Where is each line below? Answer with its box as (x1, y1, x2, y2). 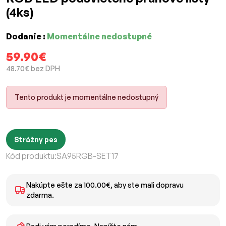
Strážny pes (14, 135, 58, 144)
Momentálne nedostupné (47, 31, 152, 42)
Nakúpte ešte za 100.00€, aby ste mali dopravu (26, 181, 184, 190)
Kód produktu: (6, 151, 56, 161)
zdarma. (26, 191, 54, 200)
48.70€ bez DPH (6, 64, 60, 73)
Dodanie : (6, 31, 47, 42)
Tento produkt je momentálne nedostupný (15, 93, 158, 102)
